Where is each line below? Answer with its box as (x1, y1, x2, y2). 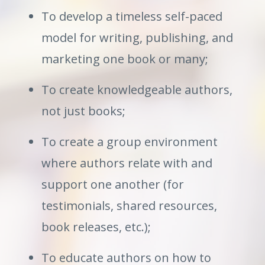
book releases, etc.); (41, 218, 151, 235)
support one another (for (41, 176, 184, 192)
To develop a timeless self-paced (41, 8, 222, 24)
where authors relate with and (41, 154, 212, 171)
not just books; (41, 102, 125, 119)
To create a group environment (41, 133, 218, 150)
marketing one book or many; (41, 50, 208, 67)
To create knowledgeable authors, (41, 81, 232, 98)
